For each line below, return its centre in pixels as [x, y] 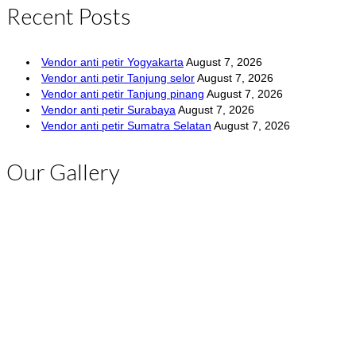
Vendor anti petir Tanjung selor [118, 77]
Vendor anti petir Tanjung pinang [123, 93]
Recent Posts [69, 15]
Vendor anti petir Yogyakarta [112, 62]
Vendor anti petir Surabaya [108, 109]
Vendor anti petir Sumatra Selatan [126, 125]
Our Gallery [63, 171]
